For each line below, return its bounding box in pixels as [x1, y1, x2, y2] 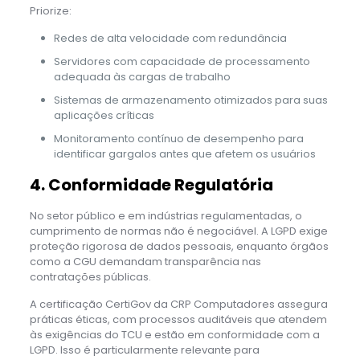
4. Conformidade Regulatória [29, 173, 273, 196]
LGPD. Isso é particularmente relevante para [29, 342, 260, 358]
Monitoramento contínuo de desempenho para [53, 130, 304, 146]
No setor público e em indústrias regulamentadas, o [29, 207, 302, 223]
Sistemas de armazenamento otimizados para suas [53, 92, 328, 108]
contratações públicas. [29, 268, 151, 284]
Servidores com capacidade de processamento [53, 53, 310, 69]
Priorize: [29, 2, 72, 18]
